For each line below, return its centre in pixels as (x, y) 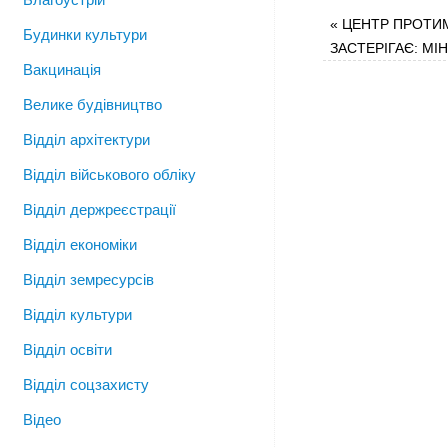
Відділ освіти (67, 349)
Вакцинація (62, 69)
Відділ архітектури (86, 139)
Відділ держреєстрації (99, 209)
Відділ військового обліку (109, 174)
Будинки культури (85, 34)
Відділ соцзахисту (86, 384)
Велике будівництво (92, 104)
